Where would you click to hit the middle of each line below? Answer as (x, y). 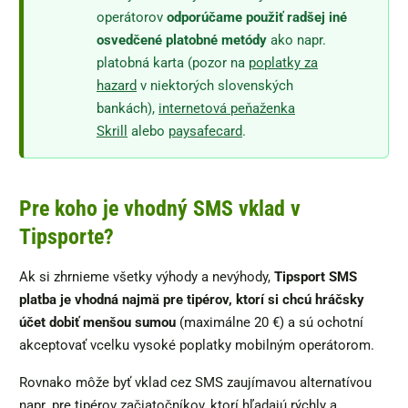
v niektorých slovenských (215, 86)
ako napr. (296, 41)
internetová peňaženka (227, 109)
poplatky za (283, 63)
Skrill (112, 132)
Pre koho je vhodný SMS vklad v (160, 209)
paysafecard (205, 132)
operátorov (132, 18)
